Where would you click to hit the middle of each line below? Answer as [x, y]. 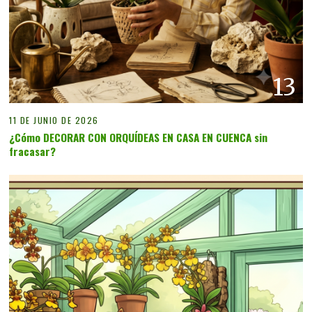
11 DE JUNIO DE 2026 [54, 120]
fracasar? [33, 151]
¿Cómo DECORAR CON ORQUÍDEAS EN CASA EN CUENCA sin [139, 137]
